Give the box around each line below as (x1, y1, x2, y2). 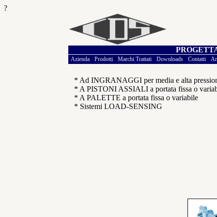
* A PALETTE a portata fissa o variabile (74, 93, 198, 102)
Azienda (71, 56, 90, 62)
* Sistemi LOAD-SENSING (74, 102, 162, 110)
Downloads (156, 56, 183, 62)
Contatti (188, 56, 206, 62)
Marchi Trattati (118, 56, 152, 62)
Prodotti (94, 56, 113, 62)
